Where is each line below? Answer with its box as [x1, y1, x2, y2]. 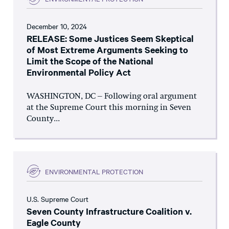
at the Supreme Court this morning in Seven [27, 104, 191, 112]
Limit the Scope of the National [27, 55, 153, 67]
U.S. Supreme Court [27, 194, 88, 204]
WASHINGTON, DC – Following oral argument [27, 93, 197, 101]
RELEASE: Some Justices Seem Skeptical [27, 32, 194, 45]
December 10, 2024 [27, 21, 87, 32]
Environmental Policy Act [27, 66, 131, 79]
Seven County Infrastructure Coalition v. [27, 205, 192, 218]
